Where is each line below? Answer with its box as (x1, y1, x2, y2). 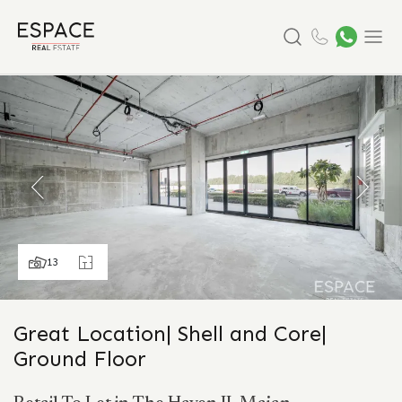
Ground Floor (13, 345, 146, 371)
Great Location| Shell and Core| (13, 320, 327, 346)
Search (282, 55, 327, 73)
